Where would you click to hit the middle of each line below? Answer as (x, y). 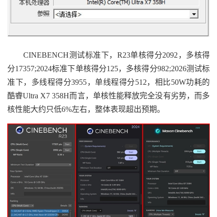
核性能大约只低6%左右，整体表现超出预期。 (86, 109)
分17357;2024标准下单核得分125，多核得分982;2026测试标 (108, 68)
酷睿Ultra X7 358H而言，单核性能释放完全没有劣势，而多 (108, 95)
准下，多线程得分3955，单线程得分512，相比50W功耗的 (108, 82)
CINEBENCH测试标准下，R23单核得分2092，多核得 (108, 55)
